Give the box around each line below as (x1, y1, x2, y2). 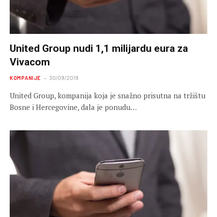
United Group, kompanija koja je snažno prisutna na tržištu (10, 91, 205, 101)
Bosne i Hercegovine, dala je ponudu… (10, 102, 137, 112)
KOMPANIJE (10, 75, 41, 81)
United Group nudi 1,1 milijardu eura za (10, 43, 188, 55)
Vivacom (10, 56, 50, 68)
